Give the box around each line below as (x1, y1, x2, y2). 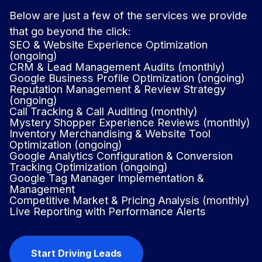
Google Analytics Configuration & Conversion (9, 149, 233, 163)
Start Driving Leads (31, 247, 122, 260)
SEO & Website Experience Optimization (9, 38, 208, 51)
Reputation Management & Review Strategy (9, 82, 226, 96)
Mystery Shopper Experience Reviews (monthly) (9, 116, 250, 129)
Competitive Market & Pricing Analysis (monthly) (9, 194, 250, 207)
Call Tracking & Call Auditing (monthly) (9, 105, 198, 118)
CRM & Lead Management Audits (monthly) (9, 60, 225, 74)
